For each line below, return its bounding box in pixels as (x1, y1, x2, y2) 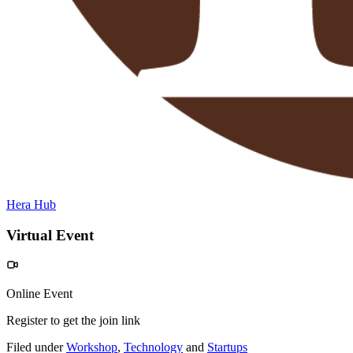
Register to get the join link (6, 314, 140, 328)
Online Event (6, 287, 72, 301)
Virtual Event (6, 226, 94, 243)
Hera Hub (6, 197, 56, 211)
